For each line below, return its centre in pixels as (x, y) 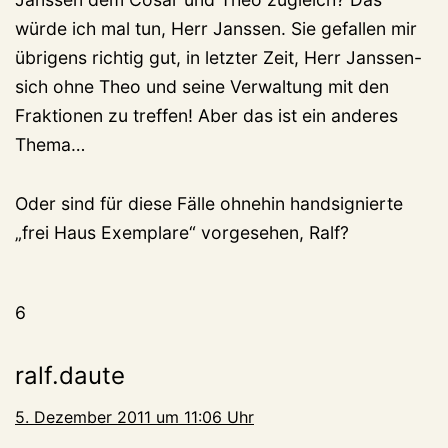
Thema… (50, 145)
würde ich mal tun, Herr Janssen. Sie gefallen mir (216, 29)
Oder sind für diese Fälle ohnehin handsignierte (209, 204)
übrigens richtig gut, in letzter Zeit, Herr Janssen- (218, 58)
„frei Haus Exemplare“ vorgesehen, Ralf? (182, 233)
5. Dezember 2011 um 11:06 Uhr (134, 417)
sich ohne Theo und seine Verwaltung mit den (202, 87)
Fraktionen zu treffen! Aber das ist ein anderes (206, 116)
